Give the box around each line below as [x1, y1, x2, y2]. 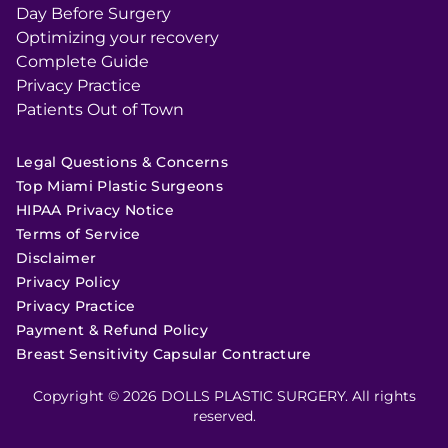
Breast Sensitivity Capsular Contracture [16, 345, 312, 363]
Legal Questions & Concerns [16, 153, 229, 171]
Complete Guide [16, 52, 149, 71]
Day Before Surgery [16, 4, 171, 23]
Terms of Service [16, 225, 141, 243]
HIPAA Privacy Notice [16, 201, 174, 219]
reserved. [192, 407, 256, 425]
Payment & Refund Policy [16, 321, 209, 339]
